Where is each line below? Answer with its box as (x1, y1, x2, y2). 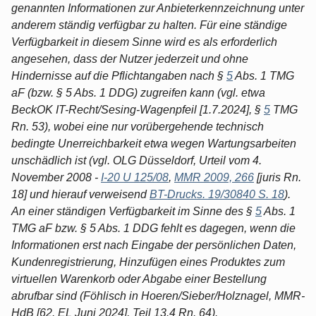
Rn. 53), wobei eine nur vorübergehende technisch (11, 120, 264, 133)
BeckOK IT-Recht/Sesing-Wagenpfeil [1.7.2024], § (11, 103, 264, 116)
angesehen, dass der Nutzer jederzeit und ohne (11, 52, 248, 65)
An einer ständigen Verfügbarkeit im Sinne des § (11, 205, 255, 217)
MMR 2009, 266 (174, 171, 254, 183)
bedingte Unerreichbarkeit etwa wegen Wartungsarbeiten (11, 137, 296, 150)
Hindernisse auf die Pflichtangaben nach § (11, 69, 226, 82)
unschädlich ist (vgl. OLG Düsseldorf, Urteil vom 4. (11, 154, 262, 166)
